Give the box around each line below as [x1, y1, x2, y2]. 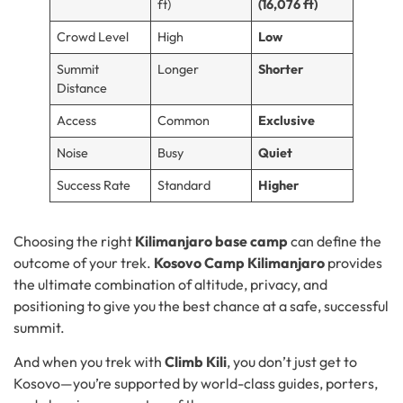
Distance [57, 79, 108, 96]
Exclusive [258, 112, 316, 129]
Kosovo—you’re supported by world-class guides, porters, [13, 374, 378, 393]
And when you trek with [13, 353, 165, 372]
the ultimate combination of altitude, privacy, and [13, 274, 327, 293]
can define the [288, 231, 381, 250]
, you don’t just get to [227, 353, 357, 372]
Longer [157, 60, 200, 77]
